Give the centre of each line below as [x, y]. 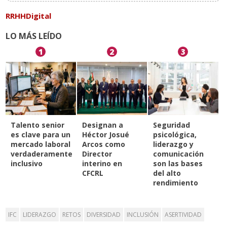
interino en [102, 164]
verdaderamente [42, 154]
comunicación [179, 154]
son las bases [178, 164]
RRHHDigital [29, 16]
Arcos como [103, 144]
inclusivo [27, 164]
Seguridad [172, 125]
